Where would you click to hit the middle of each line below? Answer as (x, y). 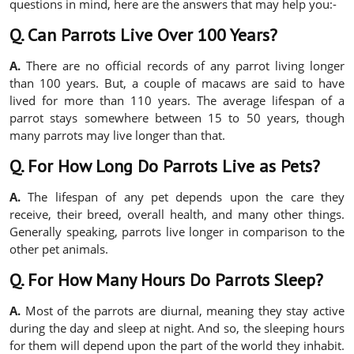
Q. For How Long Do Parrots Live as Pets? (165, 166)
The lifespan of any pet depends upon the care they (183, 197)
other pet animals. (59, 249)
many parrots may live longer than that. (117, 136)
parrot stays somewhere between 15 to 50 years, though (177, 118)
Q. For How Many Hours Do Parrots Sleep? (166, 280)
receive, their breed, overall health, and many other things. (177, 215)
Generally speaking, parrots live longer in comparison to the (177, 232)
